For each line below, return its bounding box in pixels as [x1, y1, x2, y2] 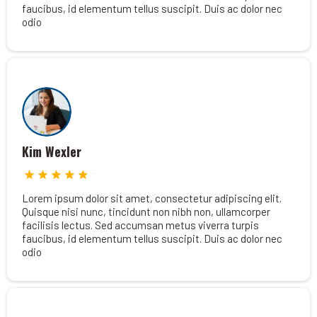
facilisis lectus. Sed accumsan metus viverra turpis [22, 218, 259, 231]
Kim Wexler [22, 142, 81, 161]
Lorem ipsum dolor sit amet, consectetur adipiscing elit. [22, 191, 282, 204]
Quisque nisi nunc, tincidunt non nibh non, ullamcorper [22, 204, 270, 218]
